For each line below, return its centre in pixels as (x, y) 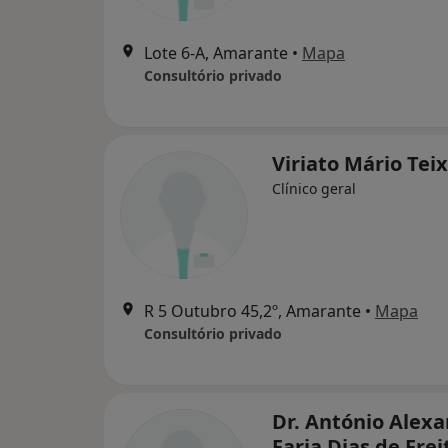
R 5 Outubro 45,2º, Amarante (252, 311)
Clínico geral (314, 188)
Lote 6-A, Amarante (216, 53)
